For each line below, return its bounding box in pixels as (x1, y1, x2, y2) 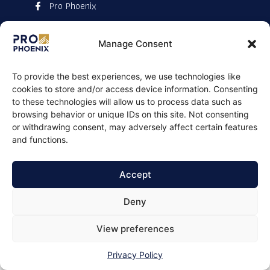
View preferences (96, 222, 174, 234)
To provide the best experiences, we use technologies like (12, 71, 240, 81)
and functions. (12, 134, 68, 145)
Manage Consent (98, 38, 172, 49)
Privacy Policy (107, 250, 163, 260)
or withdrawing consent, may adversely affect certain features (12, 122, 257, 132)
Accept (119, 168, 151, 180)
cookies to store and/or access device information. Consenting (12, 84, 258, 94)
